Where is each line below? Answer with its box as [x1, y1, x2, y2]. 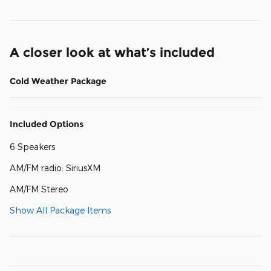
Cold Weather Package [10, 75, 106, 87]
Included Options [10, 118, 83, 129]
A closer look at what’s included [10, 44, 215, 60]
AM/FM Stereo [10, 183, 68, 194]
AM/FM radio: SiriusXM [10, 162, 100, 173]
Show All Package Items [10, 204, 111, 215]
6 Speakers [10, 141, 55, 152]
